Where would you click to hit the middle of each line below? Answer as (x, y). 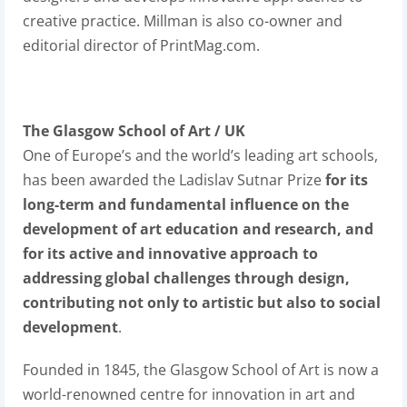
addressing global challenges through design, (186, 278)
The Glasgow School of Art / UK (134, 131)
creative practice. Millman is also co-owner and (183, 21)
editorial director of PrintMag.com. (141, 45)
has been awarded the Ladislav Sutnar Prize (172, 180)
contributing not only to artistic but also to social (202, 303)
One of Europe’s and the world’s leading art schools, (200, 155)
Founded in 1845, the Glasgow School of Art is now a (201, 370)
